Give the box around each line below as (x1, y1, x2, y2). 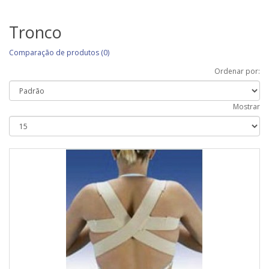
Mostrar (233, 101, 260, 112)
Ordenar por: (214, 66, 260, 76)
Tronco (9, 21, 62, 43)
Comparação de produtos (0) (9, 47, 109, 58)
